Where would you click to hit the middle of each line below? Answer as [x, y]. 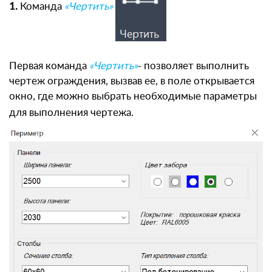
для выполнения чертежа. [71, 112]
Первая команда [49, 66]
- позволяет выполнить [193, 66]
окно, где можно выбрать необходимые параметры [133, 96]
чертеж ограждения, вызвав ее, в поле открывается [132, 81]
